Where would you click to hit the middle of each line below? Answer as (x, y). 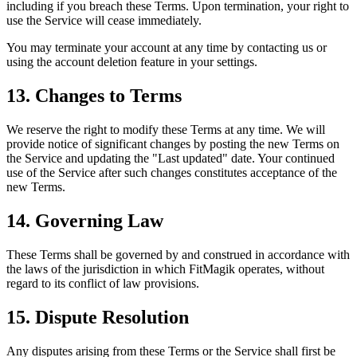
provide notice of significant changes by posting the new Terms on (173, 144)
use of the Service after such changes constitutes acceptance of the (172, 173)
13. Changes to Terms (94, 96)
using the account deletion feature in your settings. (132, 62)
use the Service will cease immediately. (104, 21)
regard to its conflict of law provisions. (103, 283)
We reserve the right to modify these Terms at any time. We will (166, 130)
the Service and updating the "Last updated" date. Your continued (171, 159)
